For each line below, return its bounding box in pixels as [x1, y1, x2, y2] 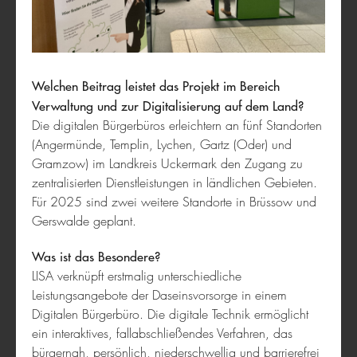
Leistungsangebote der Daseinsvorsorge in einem [32, 287, 287, 304]
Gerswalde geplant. [32, 213, 136, 229]
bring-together [121, 178, 236, 202]
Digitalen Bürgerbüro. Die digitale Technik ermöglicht [32, 306, 308, 323]
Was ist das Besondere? [32, 249, 160, 265]
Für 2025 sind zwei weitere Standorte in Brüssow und [32, 194, 316, 210]
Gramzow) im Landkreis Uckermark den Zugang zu [32, 155, 303, 172]
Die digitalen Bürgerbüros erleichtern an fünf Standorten [32, 117, 322, 134]
